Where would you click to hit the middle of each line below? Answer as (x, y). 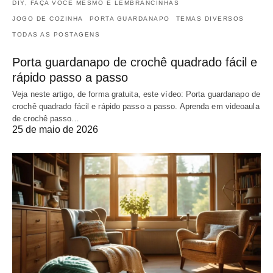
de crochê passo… (46, 118)
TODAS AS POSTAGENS (56, 34)
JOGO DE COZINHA (48, 18)
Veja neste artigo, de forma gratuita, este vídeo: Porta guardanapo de (136, 94)
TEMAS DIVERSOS (210, 18)
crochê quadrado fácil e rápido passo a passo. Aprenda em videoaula (136, 106)
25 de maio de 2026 (55, 129)
